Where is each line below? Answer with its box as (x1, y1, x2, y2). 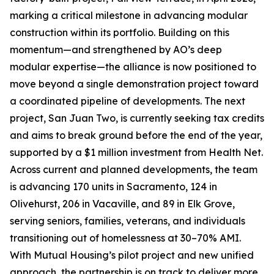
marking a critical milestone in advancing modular (10, 9, 248, 21)
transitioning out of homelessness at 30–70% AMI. (10, 232, 241, 244)
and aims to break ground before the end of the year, (10, 129, 262, 141)
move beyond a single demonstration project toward (10, 78, 259, 90)
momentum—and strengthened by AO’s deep (10, 43, 222, 56)
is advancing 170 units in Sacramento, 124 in (10, 180, 217, 193)
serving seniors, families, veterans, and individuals (10, 215, 245, 227)
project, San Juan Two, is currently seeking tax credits (10, 112, 264, 124)
